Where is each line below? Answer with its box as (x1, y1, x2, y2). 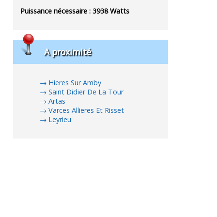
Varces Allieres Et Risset (48, 106, 124, 115)
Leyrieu (48, 115, 72, 124)
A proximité (44, 46, 92, 58)
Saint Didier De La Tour (48, 87, 124, 97)
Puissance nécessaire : (20, 6, 93, 16)
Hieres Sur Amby (48, 78, 102, 88)
